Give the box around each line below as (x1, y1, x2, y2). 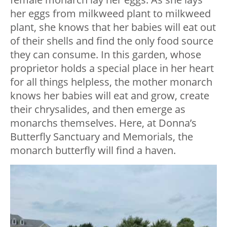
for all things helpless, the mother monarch (10, 75, 212, 89)
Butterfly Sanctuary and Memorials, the (10, 130, 193, 144)
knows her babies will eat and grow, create (10, 89, 209, 103)
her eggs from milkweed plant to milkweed (10, 7, 211, 21)
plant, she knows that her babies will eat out (10, 20, 216, 34)
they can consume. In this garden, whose (10, 48, 201, 62)
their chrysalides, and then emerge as (10, 102, 185, 117)
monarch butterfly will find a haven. (10, 143, 176, 158)
